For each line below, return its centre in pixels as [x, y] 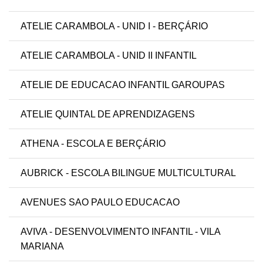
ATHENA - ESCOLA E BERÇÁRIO [93, 144]
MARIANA [42, 247]
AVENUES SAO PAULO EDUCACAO [100, 203]
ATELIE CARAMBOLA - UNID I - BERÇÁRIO [114, 26]
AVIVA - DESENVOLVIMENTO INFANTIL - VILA [120, 232]
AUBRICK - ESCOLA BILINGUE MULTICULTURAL [128, 173]
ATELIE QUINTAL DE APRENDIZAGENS [108, 114]
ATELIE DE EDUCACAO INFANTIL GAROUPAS [123, 85]
